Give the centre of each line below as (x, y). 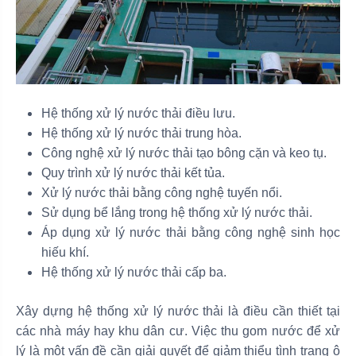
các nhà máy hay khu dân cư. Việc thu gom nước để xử (178, 331)
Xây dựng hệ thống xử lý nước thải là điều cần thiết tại (178, 311)
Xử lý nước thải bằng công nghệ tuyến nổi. (162, 192)
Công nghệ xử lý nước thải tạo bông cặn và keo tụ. (184, 153)
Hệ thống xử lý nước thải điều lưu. (138, 113)
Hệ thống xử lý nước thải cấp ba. (134, 272)
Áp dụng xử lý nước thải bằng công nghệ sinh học (191, 232)
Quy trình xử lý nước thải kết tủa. (133, 172)
